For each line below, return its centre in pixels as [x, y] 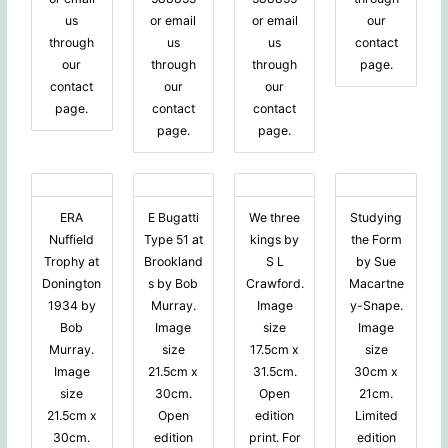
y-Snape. [376, 306]
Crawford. [274, 284]
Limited [376, 416]
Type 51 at [173, 240]
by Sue [376, 262]
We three [275, 218]
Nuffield [72, 240]
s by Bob [173, 284]
